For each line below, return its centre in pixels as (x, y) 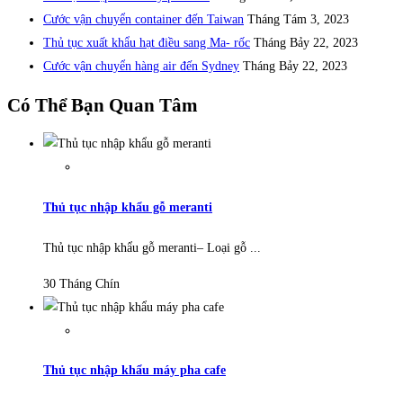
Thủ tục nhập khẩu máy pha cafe (134, 371)
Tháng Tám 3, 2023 (298, 19)
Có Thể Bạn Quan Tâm (103, 105)
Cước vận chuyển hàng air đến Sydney (141, 66)
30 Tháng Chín (81, 283)
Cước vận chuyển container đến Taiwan (143, 19)
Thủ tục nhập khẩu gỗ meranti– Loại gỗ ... (152, 247)
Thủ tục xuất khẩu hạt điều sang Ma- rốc (147, 42)
